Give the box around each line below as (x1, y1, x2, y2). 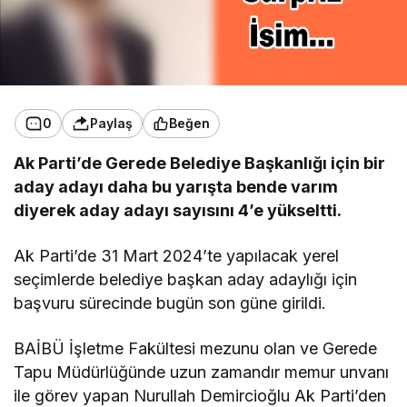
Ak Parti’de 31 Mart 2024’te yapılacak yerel (14, 245, 340, 265)
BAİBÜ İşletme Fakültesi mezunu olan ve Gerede (14, 338, 378, 358)
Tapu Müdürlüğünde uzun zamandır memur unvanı (14, 362, 390, 382)
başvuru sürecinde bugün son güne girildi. (14, 293, 327, 313)
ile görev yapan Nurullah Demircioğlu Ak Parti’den (14, 385, 387, 405)
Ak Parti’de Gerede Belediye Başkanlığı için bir (14, 153, 386, 173)
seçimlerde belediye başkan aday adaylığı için (14, 269, 358, 289)
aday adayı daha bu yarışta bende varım (14, 176, 339, 196)
